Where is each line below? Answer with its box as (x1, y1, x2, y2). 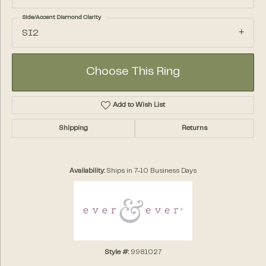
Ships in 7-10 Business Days (106, 168, 197, 175)
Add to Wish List (113, 102, 166, 109)
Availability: (69, 168, 104, 175)
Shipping (59, 125, 88, 132)
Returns (182, 125, 207, 132)
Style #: (104, 249, 129, 256)
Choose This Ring (86, 67, 180, 78)
